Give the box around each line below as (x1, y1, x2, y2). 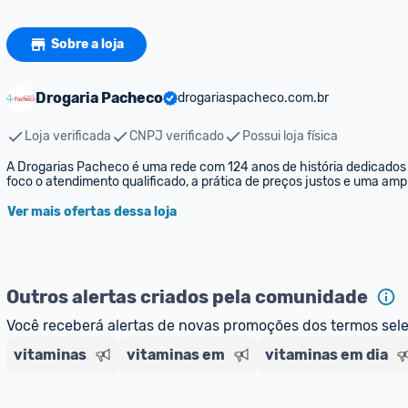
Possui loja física (242, 128, 338, 144)
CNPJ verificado (129, 128, 224, 144)
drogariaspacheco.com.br (178, 90, 329, 106)
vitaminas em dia (265, 346, 388, 363)
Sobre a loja (51, 36, 124, 52)
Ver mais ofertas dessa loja (7, 204, 177, 219)
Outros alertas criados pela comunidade (6, 286, 368, 308)
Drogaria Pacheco (36, 89, 163, 107)
